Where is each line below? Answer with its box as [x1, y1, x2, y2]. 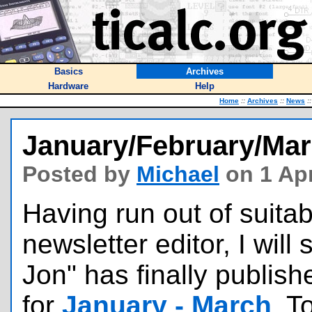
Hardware [48, 81, 88, 91]
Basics [54, 66, 83, 77]
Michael [136, 162, 219, 187]
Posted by [22, 162, 136, 187]
